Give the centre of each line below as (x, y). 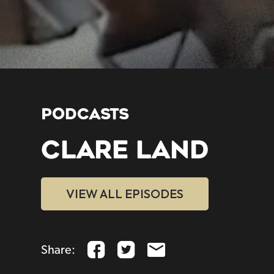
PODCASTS (85, 114)
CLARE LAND (125, 150)
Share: (58, 250)
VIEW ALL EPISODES (125, 194)
